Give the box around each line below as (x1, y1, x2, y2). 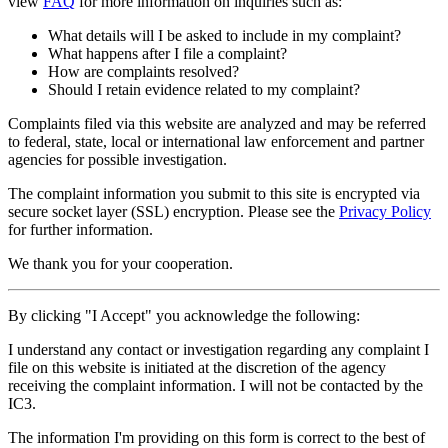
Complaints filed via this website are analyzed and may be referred (8, 114, 426, 132)
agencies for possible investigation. (8, 150, 227, 168)
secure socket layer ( (8, 202, 136, 220)
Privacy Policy (339, 202, 431, 220)
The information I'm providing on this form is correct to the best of (8, 428, 425, 446)
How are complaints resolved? (48, 62, 239, 80)
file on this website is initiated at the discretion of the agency (8, 358, 386, 376)
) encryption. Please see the (164, 202, 339, 220)
